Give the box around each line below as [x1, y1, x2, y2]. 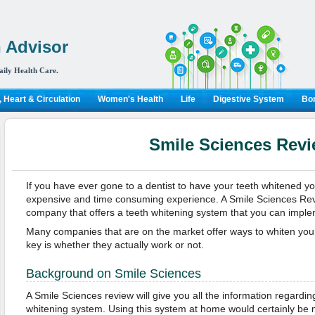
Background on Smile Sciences [25, 266, 201, 281]
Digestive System [212, 94, 284, 104]
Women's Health [97, 94, 163, 104]
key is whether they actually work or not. [25, 239, 204, 250]
